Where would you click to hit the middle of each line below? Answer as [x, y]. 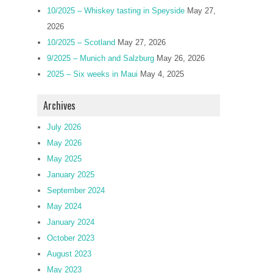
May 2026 [64, 143]
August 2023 [69, 254]
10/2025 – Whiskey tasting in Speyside [116, 11]
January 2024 [71, 222]
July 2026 [64, 127]
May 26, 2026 [181, 58]
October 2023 [71, 238]
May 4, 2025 [162, 74]
